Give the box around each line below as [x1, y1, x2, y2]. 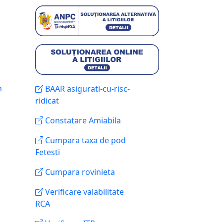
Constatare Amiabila [43, 115, 121, 126]
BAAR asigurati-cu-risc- [43, 83, 130, 94]
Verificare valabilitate [43, 186, 124, 197]
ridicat [35, 95, 59, 106]
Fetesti [35, 147, 60, 158]
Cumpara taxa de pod [43, 135, 126, 146]
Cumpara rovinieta [43, 166, 115, 177]
